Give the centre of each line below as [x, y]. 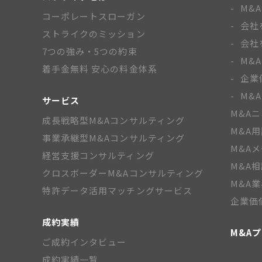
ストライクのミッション [94, 33]
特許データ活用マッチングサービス [117, 190]
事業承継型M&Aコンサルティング [113, 137]
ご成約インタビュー [85, 242]
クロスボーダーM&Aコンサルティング [123, 173]
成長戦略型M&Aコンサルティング [113, 120]
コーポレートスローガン [94, 16]
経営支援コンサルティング [98, 155]
